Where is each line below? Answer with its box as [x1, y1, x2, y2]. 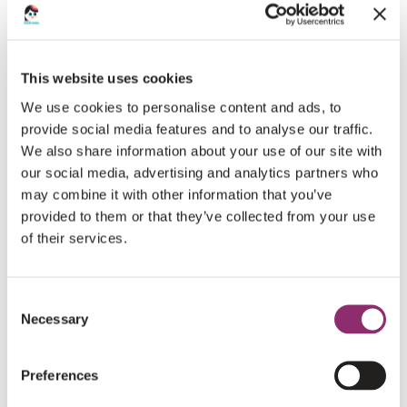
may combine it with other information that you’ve [21, 186, 333, 202]
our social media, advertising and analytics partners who [21, 164, 378, 180]
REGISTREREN [18, 104, 192, 134]
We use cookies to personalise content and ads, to [21, 99, 342, 114]
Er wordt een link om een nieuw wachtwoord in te [37, 253, 349, 271]
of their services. [21, 230, 127, 245]
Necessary [21, 311, 88, 326]
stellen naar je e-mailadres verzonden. [37, 278, 282, 296]
